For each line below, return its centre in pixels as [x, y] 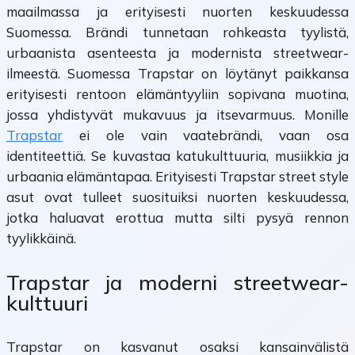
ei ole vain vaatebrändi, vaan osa [206, 136]
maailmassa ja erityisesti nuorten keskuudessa [177, 12]
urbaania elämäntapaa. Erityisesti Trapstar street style [177, 177]
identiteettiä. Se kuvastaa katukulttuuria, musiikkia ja [177, 156]
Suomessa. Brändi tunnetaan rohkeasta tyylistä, [177, 32]
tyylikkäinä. [41, 239]
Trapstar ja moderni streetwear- [177, 282]
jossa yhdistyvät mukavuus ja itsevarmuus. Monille [177, 115]
